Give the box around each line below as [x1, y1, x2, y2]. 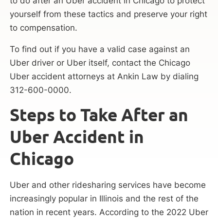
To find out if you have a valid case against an [10, 44, 190, 54]
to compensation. [10, 23, 77, 33]
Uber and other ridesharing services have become [10, 180, 206, 190]
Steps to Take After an [10, 104, 188, 125]
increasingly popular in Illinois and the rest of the [10, 193, 199, 203]
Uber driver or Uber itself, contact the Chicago [10, 57, 190, 68]
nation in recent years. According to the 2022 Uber [10, 207, 208, 217]
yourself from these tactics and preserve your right [10, 9, 207, 19]
